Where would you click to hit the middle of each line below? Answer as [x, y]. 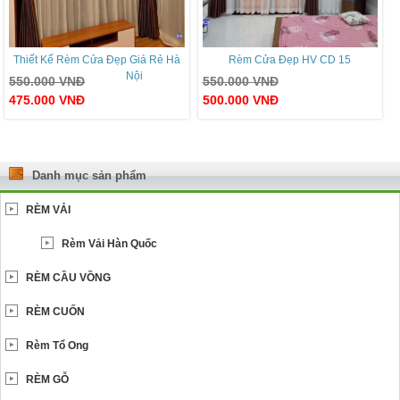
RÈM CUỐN [55, 311]
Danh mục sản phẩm [89, 175]
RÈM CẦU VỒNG [68, 277]
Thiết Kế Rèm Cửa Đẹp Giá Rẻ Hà [96, 59]
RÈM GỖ [47, 379]
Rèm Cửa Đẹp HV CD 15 [290, 59]
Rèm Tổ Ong [57, 345]
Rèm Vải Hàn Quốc [109, 243]
